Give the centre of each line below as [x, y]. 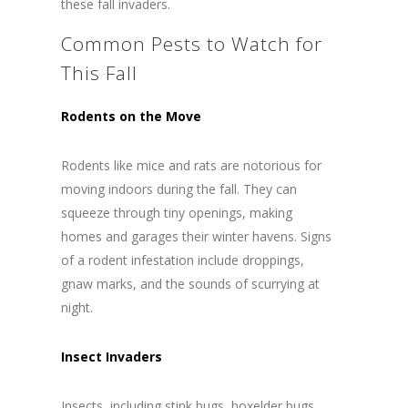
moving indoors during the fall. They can [178, 189]
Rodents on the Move [131, 117]
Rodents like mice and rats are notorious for [191, 166]
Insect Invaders [111, 357]
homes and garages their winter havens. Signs [196, 237]
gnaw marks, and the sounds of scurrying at [190, 284]
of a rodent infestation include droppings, [182, 260]
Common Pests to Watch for [191, 44]
